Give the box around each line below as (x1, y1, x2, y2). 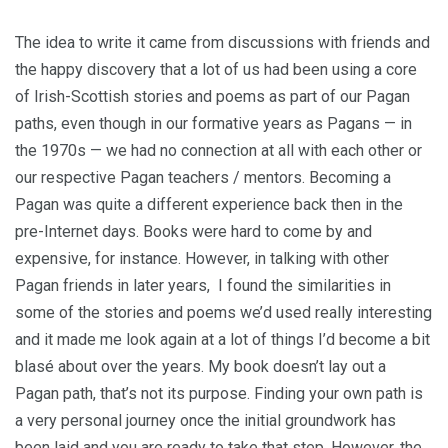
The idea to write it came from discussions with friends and (15, 33, 430, 52)
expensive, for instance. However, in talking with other (15, 249, 389, 268)
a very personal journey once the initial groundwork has (15, 411, 396, 430)
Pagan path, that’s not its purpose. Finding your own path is (15, 384, 423, 403)
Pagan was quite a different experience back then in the (15, 195, 403, 214)
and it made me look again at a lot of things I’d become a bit (15, 330, 430, 349)
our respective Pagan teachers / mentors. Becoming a (15, 168, 391, 187)
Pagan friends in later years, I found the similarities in (15, 276, 391, 295)
